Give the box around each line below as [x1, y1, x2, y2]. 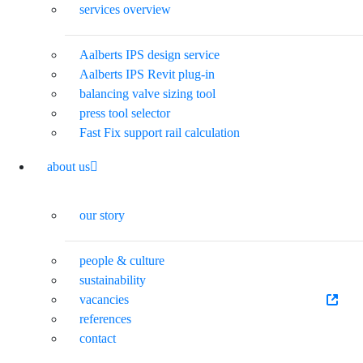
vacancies [79, 292, 129, 306]
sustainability [79, 272, 146, 287]
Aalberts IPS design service [79, 47, 220, 62]
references [79, 311, 131, 326]
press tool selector [79, 105, 170, 120]
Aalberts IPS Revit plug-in [79, 66, 215, 81]
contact [79, 331, 116, 345]
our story [79, 207, 125, 222]
